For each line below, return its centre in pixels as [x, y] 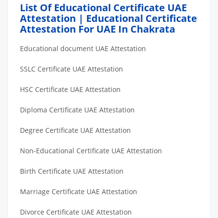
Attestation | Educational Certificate [109, 18]
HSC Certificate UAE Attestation [70, 89]
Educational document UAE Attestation [83, 48]
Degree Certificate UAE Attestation [75, 130]
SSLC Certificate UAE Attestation [72, 69]
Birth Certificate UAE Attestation [72, 171]
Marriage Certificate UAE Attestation [79, 191]
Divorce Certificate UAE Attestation [76, 212]
